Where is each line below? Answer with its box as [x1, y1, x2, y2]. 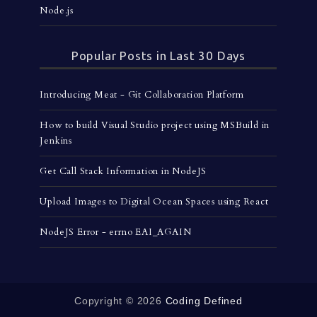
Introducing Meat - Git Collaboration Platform [40, 88, 244, 101]
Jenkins [40, 134, 73, 147]
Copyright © [74, 294, 137, 306]
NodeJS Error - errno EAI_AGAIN [40, 225, 192, 238]
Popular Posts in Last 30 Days [71, 48, 246, 62]
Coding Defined [165, 294, 243, 306]
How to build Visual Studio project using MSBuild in [40, 118, 270, 132]
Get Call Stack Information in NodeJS [40, 164, 207, 178]
